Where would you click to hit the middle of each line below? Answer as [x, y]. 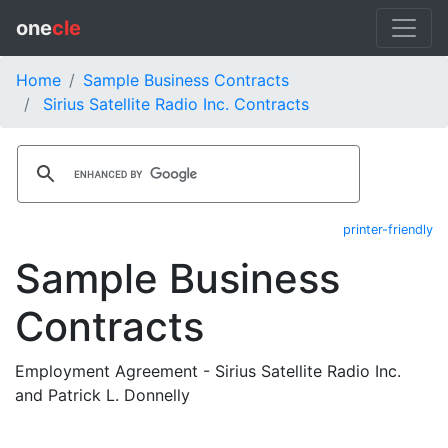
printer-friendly [388, 229]
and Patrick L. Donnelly [102, 395]
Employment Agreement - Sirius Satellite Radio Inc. [208, 371]
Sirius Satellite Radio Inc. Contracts [176, 104]
